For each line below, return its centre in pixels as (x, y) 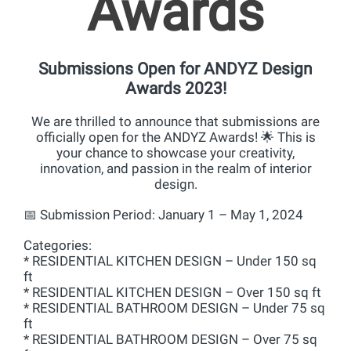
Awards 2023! (175, 89)
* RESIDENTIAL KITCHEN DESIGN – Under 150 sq (170, 261)
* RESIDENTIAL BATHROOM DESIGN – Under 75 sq (174, 308)
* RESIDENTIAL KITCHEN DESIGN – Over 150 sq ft (172, 292)
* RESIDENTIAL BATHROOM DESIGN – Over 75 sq (170, 339)
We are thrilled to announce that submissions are (175, 121)
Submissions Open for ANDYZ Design (175, 69)
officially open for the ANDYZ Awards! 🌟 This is (175, 137)
